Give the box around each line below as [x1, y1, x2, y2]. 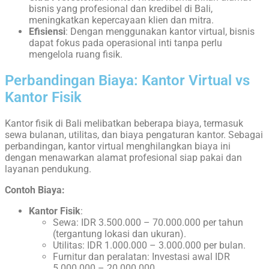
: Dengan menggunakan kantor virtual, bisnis [65, 25, 255, 37]
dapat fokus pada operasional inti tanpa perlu [29, 37, 222, 49]
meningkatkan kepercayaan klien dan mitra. [29, 14, 214, 26]
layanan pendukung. [5, 163, 91, 175]
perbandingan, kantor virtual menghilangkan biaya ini [5, 140, 231, 152]
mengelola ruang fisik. [29, 48, 122, 60]
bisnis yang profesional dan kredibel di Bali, [29, 2, 213, 14]
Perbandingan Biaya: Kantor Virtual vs [5, 71, 250, 89]
